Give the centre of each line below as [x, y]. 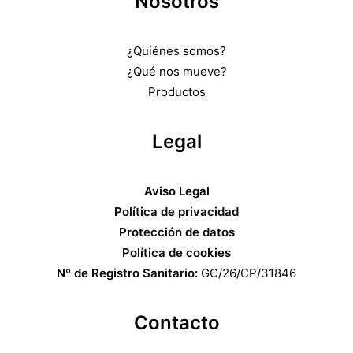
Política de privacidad [176, 212]
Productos [176, 92]
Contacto [176, 323]
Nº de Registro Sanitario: [129, 273]
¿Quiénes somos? [176, 51]
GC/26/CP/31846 [249, 273]
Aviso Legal [176, 191]
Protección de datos [176, 232]
